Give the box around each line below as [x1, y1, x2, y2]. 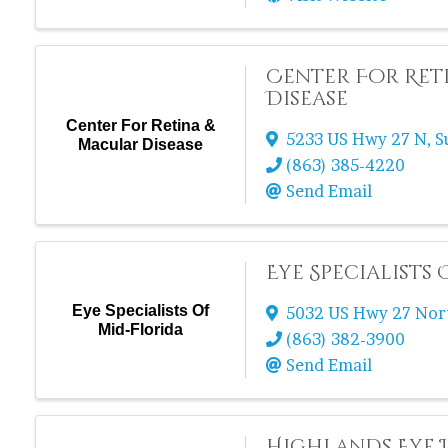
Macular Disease [78, 136, 204, 153]
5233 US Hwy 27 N [286, 129, 428, 149]
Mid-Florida [98, 321, 184, 338]
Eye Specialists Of [72, 302, 210, 319]
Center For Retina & [65, 117, 216, 134]
